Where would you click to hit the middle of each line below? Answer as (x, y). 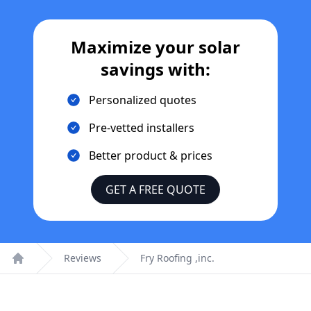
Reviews (83, 258)
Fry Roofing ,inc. (177, 258)
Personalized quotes (143, 100)
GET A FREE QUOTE (155, 190)
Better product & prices (151, 155)
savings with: (155, 69)
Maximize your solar (155, 47)
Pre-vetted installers (142, 128)
